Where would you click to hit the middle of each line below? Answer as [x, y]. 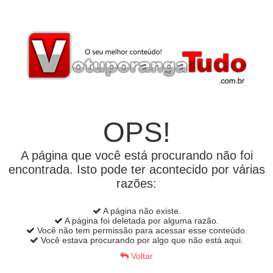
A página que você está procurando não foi [136, 155]
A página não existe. [141, 211]
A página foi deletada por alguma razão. [141, 221]
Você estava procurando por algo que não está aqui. [141, 240]
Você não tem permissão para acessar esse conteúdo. [141, 230]
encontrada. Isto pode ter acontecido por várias [136, 169]
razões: [136, 183]
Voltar [141, 256]
